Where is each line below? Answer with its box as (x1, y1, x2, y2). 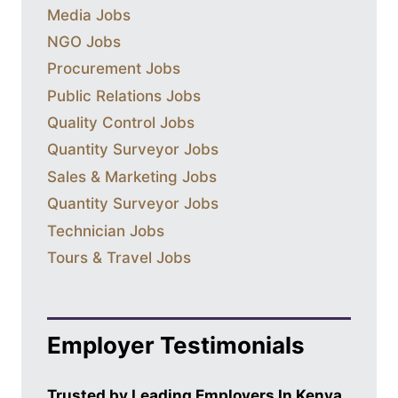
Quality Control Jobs (47, 114, 195, 132)
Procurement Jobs (47, 60, 180, 78)
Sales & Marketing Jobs (47, 167, 217, 186)
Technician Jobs (47, 221, 164, 240)
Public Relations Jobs (47, 86, 201, 105)
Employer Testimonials (47, 330, 305, 359)
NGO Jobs (47, 32, 121, 51)
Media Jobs (47, 5, 131, 24)
